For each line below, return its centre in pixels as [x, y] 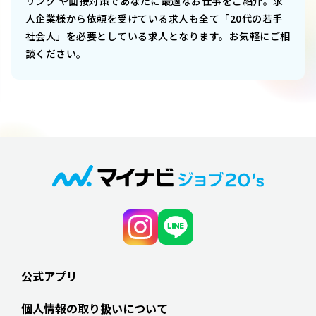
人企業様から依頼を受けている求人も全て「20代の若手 [154, 19]
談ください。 [56, 54]
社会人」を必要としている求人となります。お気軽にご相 [158, 36]
